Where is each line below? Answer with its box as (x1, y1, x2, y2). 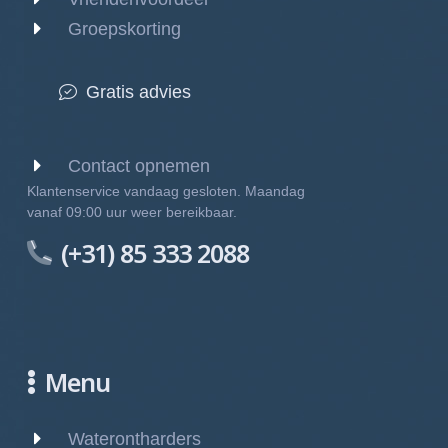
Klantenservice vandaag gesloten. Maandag (27, 183, 305, 200)
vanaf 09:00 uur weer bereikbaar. (27, 204, 237, 221)
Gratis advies (86, 81, 192, 102)
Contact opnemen (68, 156, 210, 177)
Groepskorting (68, 18, 181, 39)
